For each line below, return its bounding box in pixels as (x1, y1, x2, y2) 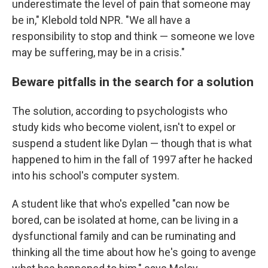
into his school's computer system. (12, 169, 179, 182)
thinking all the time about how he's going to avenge (12, 245, 256, 258)
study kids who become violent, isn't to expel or (12, 120, 236, 133)
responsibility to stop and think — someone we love (12, 29, 255, 42)
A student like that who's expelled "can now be (12, 197, 230, 210)
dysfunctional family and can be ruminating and (12, 229, 236, 242)
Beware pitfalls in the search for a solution (12, 74, 254, 89)
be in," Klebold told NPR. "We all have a (12, 13, 190, 26)
